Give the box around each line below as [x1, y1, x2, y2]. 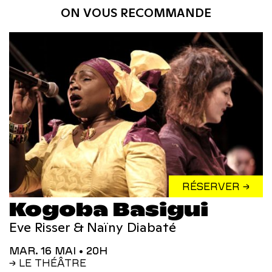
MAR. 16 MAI [19, 245, 76, 257]
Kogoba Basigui [9, 198, 208, 221]
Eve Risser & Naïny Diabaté [9, 218, 176, 236]
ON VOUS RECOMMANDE [61, 5, 211, 21]
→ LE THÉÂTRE [9, 257, 86, 270]
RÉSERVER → [182, 180, 250, 192]
